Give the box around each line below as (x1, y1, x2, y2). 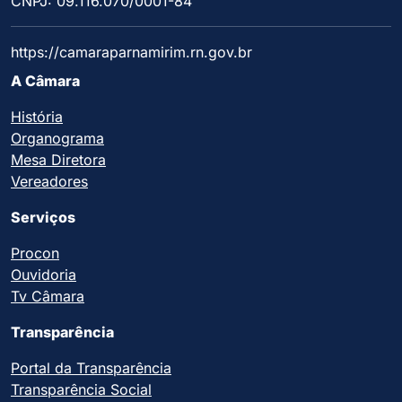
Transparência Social (11, 380, 152, 399)
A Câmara (11, 72, 80, 91)
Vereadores (11, 172, 88, 191)
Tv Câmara (11, 287, 84, 306)
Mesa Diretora (11, 151, 106, 170)
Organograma (11, 129, 104, 148)
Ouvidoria (11, 266, 76, 284)
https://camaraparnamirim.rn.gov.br (11, 43, 252, 62)
